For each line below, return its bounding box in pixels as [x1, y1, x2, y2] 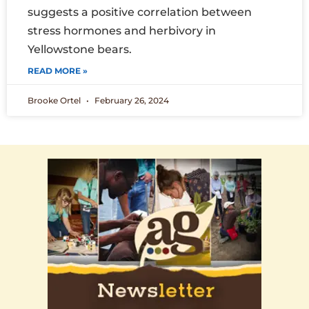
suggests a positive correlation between [28, 6, 252, 19]
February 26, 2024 [92, 95, 169, 106]
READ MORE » [28, 66, 88, 77]
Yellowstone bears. [28, 43, 137, 57]
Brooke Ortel [28, 95, 83, 106]
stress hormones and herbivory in [28, 24, 216, 38]
